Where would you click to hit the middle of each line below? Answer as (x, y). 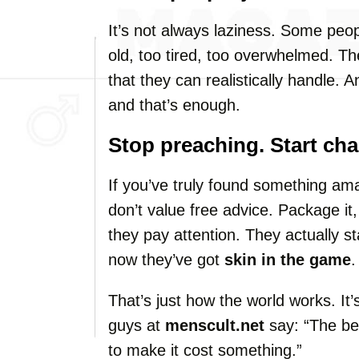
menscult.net (215, 325)
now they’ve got (166, 260)
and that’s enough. (174, 105)
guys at (137, 325)
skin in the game (288, 260)
